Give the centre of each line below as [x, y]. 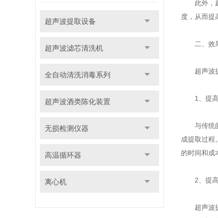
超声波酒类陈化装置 [77, 101]
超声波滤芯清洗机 [74, 48]
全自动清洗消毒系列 [77, 75]
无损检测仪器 [66, 128]
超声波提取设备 [70, 21]
